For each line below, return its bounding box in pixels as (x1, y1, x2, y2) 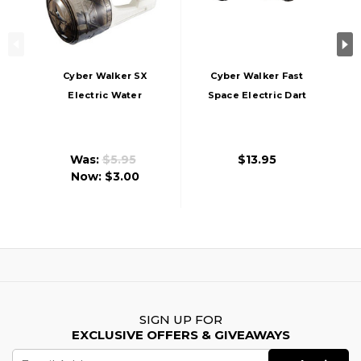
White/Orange (220, 127, 294, 139)
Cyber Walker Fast (210, 69, 304, 81)
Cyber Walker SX (63, 69, 147, 81)
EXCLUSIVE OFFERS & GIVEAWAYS (71, 326, 290, 342)
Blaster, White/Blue (53, 108, 156, 120)
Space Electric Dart (207, 89, 307, 101)
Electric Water (68, 89, 142, 101)
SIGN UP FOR (139, 311, 222, 327)
